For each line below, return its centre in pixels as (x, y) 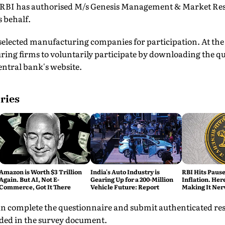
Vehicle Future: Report (125, 187)
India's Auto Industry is (125, 172)
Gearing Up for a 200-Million (132, 180)
